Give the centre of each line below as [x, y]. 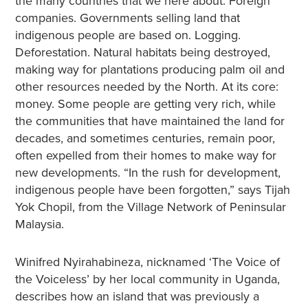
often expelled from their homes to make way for [145, 155]
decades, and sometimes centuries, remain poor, [145, 138]
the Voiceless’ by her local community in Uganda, [147, 279]
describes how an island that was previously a [137, 296]
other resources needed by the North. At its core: [146, 87]
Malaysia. [39, 224]
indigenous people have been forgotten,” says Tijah [152, 190]
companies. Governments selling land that [127, 18]
